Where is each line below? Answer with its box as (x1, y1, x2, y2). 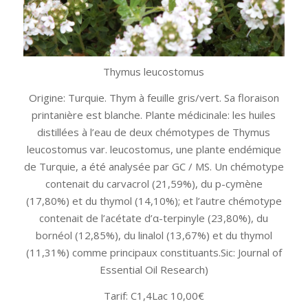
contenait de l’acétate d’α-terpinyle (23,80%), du (39, 210, 269, 225)
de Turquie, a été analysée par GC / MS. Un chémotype (23, 159, 284, 173)
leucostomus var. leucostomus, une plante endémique (26, 142, 281, 156)
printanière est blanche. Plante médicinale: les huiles (32, 107, 276, 122)
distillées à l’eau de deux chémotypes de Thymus (37, 124, 271, 139)
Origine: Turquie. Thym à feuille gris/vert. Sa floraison (28, 90, 279, 104)
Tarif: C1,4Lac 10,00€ (103, 288, 204, 302)
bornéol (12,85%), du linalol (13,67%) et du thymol (35, 228, 272, 242)
